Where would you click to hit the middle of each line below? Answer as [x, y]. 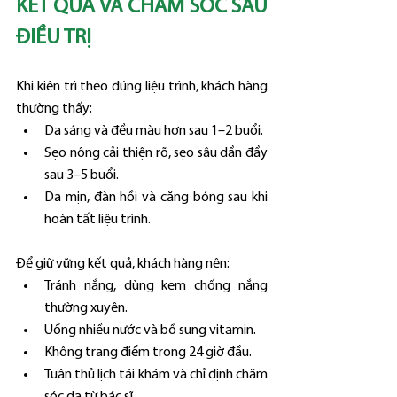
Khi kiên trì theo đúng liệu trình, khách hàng [142, 86]
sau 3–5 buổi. [82, 175]
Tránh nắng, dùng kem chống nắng [156, 286]
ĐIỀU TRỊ [54, 38]
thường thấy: [54, 109]
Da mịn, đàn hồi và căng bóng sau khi [156, 197]
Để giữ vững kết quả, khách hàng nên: [123, 264]
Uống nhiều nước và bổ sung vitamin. [150, 330]
